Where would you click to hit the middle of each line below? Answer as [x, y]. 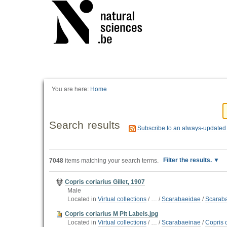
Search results [85, 125]
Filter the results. [188, 160]
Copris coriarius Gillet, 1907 [105, 182]
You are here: [70, 88]
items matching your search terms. [111, 161]
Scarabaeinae [181, 222]
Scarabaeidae [181, 199]
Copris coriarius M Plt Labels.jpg [111, 214]
